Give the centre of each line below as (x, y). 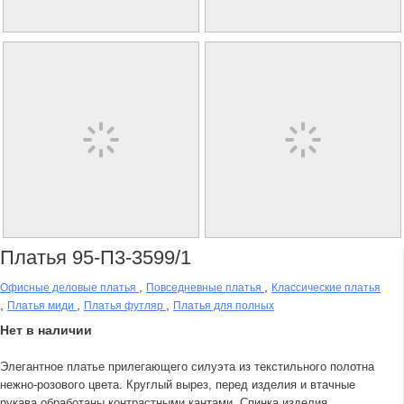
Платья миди (42, 306)
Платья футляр (125, 306)
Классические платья (326, 288)
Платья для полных (224, 306)
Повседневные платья (205, 288)
